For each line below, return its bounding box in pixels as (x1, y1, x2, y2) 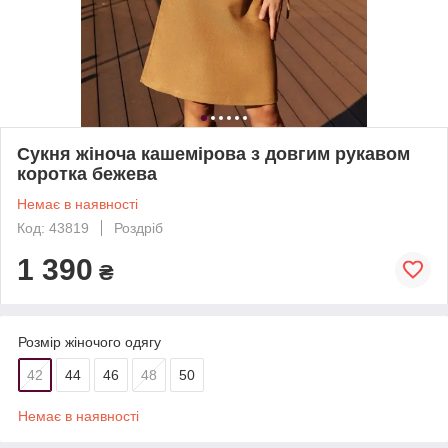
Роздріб (114, 219, 163, 236)
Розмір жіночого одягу (18, 333, 161, 350)
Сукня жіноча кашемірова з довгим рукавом (17, 143, 410, 164)
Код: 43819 (17, 219, 89, 236)
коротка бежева (17, 163, 157, 184)
